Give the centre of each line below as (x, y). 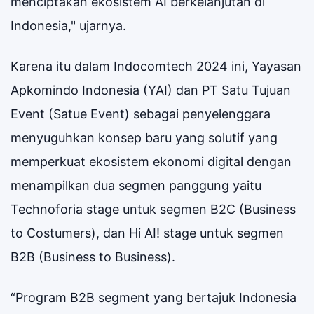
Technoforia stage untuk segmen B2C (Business (153, 209)
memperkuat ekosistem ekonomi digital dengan (151, 161)
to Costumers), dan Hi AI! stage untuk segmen (147, 233)
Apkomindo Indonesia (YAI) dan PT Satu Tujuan (151, 90)
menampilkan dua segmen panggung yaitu (136, 185)
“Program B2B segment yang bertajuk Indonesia (153, 297)
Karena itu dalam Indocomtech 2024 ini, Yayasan (156, 66)
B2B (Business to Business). (93, 257)
